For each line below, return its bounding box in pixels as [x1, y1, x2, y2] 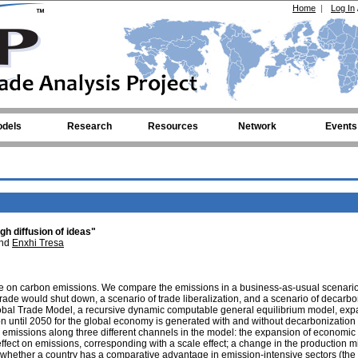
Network [237, 121, 276, 132]
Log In [331, 3, 355, 13]
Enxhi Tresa [12, 237, 64, 249]
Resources [148, 121, 198, 132]
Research [66, 121, 112, 132]
